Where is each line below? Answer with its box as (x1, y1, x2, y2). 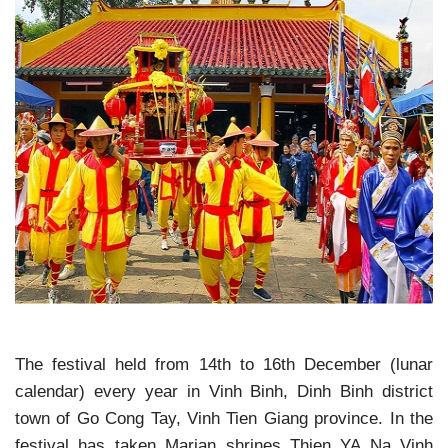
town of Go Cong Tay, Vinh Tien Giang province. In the (15, 409, 433, 428)
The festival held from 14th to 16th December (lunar (15, 355, 433, 374)
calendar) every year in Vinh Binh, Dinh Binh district (15, 382, 433, 401)
